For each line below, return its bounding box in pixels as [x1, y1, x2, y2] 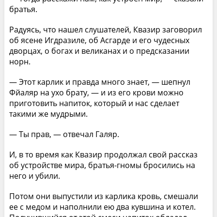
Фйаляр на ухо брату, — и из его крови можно [9, 87, 184, 98]
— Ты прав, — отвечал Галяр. [9, 128, 119, 139]
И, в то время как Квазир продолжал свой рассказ [9, 149, 198, 160]
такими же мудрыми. [9, 108, 88, 119]
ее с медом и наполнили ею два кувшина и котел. [9, 201, 196, 212]
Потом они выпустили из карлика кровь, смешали [9, 190, 198, 201]
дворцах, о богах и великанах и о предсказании [9, 45, 189, 56]
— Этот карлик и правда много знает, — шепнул [9, 76, 190, 87]
